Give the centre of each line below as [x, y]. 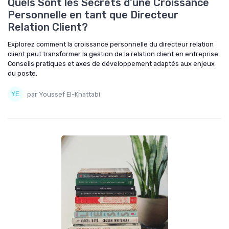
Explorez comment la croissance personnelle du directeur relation [111, 44]
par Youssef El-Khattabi [64, 94]
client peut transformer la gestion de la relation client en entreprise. [114, 54]
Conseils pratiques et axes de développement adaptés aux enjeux [111, 64]
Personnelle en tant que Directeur [93, 15]
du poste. [22, 73]
